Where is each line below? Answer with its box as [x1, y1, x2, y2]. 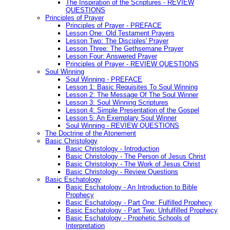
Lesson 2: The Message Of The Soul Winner [66, 91, 198, 99]
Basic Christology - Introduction [66, 145, 159, 153]
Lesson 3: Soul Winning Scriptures [66, 99, 168, 107]
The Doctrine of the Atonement [45, 129, 136, 138]
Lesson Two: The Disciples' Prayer [66, 37, 168, 45]
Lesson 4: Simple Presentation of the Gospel [66, 106, 199, 114]
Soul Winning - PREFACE [66, 75, 142, 84]
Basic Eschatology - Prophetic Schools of [66, 214, 190, 222]
